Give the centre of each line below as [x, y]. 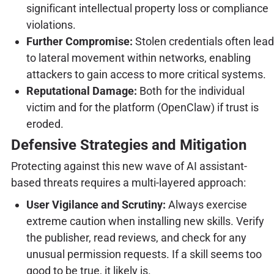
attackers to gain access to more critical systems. [146, 74]
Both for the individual [191, 91]
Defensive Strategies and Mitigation [128, 145]
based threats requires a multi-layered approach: [128, 182]
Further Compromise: [79, 41]
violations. [51, 24]
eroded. [45, 124]
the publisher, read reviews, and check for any [136, 237]
